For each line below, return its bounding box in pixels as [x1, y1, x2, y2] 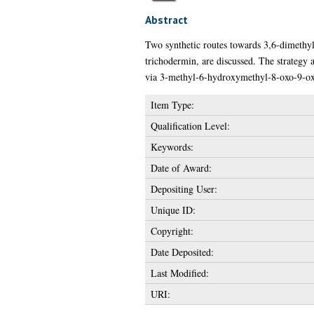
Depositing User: [150, 182, 217, 196]
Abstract [144, 12, 188, 27]
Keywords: [150, 139, 193, 153]
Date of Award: [150, 161, 212, 175]
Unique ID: [150, 203, 196, 217]
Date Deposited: [150, 245, 214, 259]
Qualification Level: [150, 118, 230, 132]
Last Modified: [150, 266, 209, 280]
